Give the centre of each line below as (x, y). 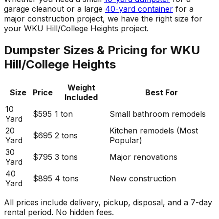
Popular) (126, 140)
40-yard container (139, 9)
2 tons (66, 135)
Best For (162, 92)
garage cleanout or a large (55, 9)
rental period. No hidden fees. (59, 212)
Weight (81, 87)
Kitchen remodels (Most (154, 130)
